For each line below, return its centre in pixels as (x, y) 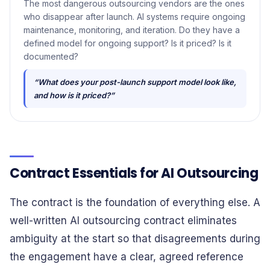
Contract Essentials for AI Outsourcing (134, 173)
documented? (51, 56)
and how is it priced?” (74, 95)
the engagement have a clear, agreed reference (127, 257)
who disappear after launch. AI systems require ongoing (134, 17)
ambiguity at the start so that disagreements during (135, 239)
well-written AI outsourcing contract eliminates (123, 221)
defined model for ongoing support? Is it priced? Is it (127, 43)
